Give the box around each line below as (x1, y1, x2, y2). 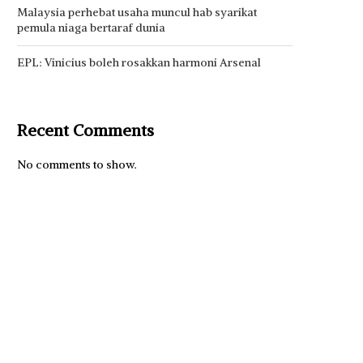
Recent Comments (17, 120, 154, 141)
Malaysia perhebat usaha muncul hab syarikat (17, 5, 257, 20)
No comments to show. (17, 157, 137, 173)
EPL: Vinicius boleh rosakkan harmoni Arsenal (17, 55, 261, 70)
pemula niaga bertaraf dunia (17, 20, 165, 36)
